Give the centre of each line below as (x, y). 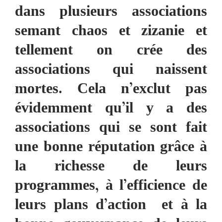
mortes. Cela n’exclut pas (111, 90)
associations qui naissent (111, 71)
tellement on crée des (111, 51)
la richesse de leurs (111, 167)
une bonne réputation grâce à (111, 148)
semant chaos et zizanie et (111, 32)
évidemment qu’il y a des (111, 109)
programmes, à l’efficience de (111, 187)
